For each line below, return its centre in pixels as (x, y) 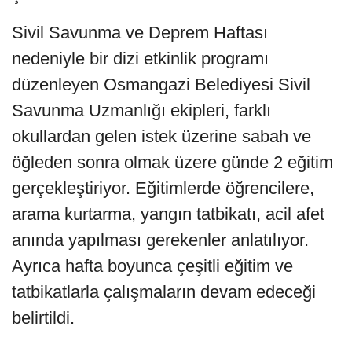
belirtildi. (43, 318)
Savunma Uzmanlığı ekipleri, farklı (141, 111)
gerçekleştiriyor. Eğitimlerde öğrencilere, (163, 189)
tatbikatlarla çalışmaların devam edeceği (164, 292)
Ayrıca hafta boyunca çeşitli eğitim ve (152, 266)
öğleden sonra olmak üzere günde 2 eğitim (172, 163)
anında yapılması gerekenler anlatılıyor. (160, 240)
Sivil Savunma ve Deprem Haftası (140, 33)
